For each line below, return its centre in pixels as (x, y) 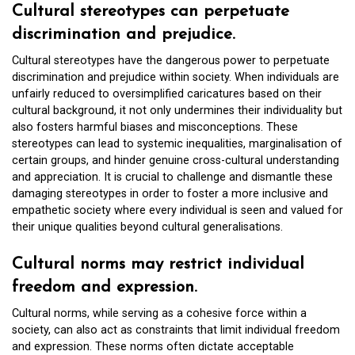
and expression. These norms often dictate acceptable (153, 346)
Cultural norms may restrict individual (158, 264)
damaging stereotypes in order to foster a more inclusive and (170, 194)
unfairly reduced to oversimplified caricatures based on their (167, 94)
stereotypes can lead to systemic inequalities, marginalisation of (177, 144)
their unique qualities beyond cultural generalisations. (147, 227)
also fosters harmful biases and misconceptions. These (155, 128)
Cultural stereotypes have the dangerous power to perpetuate (171, 61)
